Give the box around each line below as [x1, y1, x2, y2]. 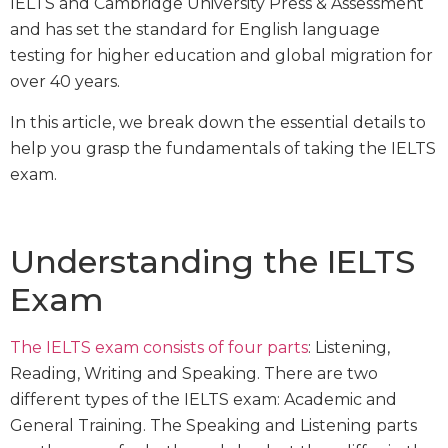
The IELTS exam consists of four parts [10, 337, 308, 357]
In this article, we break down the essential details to [10, 112, 426, 132]
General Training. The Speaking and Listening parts [10, 415, 417, 435]
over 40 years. [10, 72, 120, 92]
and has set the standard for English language [10, 20, 380, 40]
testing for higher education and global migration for [10, 46, 433, 66]
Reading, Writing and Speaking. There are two [10, 363, 378, 383]
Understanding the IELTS [10, 241, 415, 281]
